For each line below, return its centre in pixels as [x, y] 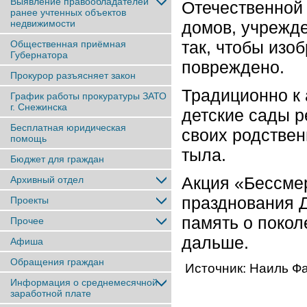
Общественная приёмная [68, 44]
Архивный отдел [47, 180]
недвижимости [43, 23]
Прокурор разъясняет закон [73, 75]
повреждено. [233, 67]
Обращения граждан [57, 262]
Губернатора [39, 55]
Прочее [27, 221]
